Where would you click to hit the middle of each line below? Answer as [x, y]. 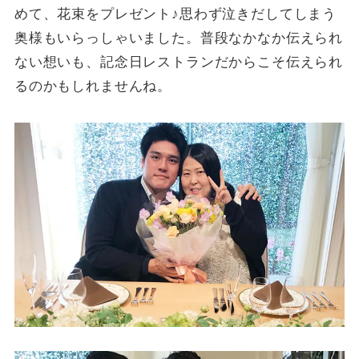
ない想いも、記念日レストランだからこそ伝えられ [179, 62]
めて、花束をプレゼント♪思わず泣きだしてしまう [175, 14]
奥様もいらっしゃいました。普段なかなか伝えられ [179, 38]
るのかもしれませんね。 [93, 86]
